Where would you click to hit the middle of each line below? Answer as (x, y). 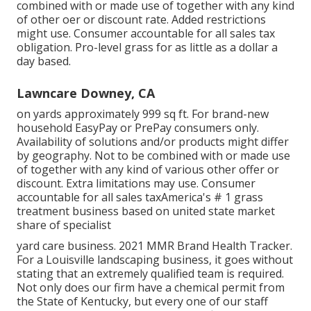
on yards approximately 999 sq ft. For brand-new (143, 114)
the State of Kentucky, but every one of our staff (142, 302)
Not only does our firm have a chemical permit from (151, 288)
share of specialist (64, 225)
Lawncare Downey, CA (86, 93)
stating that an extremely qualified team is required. (150, 274)
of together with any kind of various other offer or (148, 170)
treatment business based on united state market (146, 211)
